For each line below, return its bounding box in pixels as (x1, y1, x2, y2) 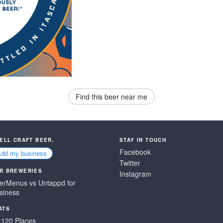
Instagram (119, 169, 151, 179)
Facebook (119, 147, 151, 157)
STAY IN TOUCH (119, 136, 167, 143)
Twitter (119, 158, 140, 168)
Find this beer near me (76, 92, 147, 102)
